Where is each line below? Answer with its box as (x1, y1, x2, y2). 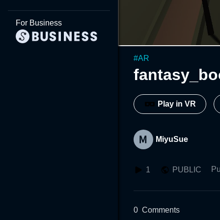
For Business (16, 19, 62, 27)
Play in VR (158, 100, 196, 109)
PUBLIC (172, 165, 201, 174)
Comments (142, 205, 180, 214)
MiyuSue (156, 135, 188, 143)
